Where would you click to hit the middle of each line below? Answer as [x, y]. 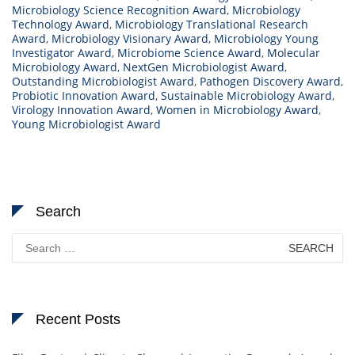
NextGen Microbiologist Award [204, 67]
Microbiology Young [266, 39]
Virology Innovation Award [81, 110]
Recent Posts [78, 320]
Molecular [294, 53]
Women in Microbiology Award [237, 110]
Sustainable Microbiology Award [246, 96]
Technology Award [61, 25]
